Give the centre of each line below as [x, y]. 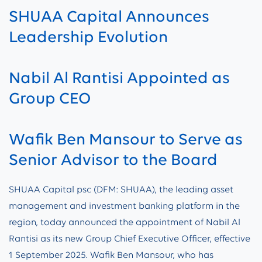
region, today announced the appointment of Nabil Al [125, 223]
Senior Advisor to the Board [113, 160]
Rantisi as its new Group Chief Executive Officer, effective [130, 239]
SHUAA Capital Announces [109, 16]
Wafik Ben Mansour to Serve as [126, 139]
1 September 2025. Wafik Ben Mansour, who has [111, 255]
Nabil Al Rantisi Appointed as [119, 78]
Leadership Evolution [88, 37]
